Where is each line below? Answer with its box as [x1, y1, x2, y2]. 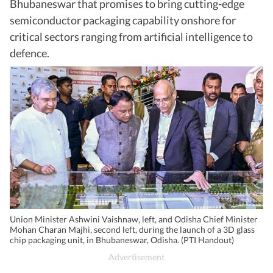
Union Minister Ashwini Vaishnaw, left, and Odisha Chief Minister [10, 213, 258, 224]
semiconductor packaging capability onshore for [10, 13, 236, 27]
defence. [10, 46, 49, 60]
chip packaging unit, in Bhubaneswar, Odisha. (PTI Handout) [10, 234, 234, 245]
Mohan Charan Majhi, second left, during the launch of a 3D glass [10, 224, 255, 235]
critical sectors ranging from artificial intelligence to [10, 30, 253, 44]
